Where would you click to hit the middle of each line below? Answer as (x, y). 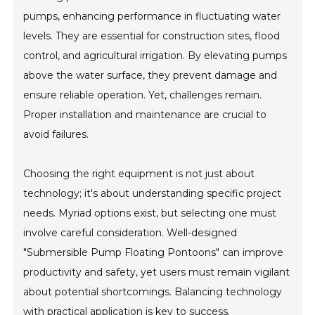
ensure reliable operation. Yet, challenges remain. (143, 95)
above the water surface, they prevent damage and (150, 76)
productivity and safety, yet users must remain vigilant (157, 272)
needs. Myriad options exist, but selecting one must (150, 213)
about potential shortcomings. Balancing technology (153, 292)
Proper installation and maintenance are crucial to (145, 115)
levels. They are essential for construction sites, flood (152, 36)
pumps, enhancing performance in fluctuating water (152, 17)
